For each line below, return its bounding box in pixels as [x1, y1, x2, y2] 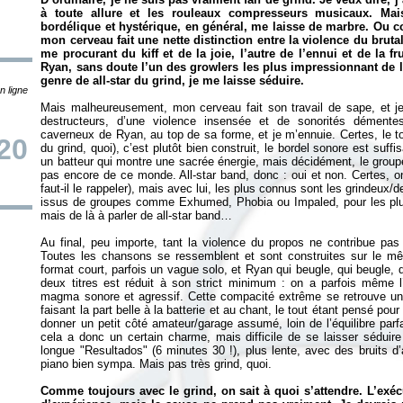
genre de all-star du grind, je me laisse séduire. [40, 74, 305, 87]
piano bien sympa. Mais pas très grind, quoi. [40, 357, 273, 371]
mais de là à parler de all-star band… [40, 209, 233, 222]
